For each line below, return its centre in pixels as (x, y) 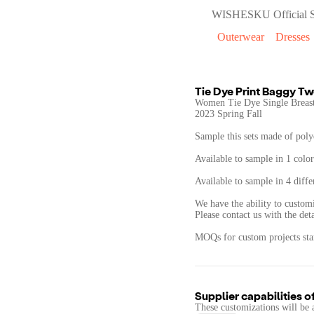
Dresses (293, 37)
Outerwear (241, 37)
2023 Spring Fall (228, 114)
